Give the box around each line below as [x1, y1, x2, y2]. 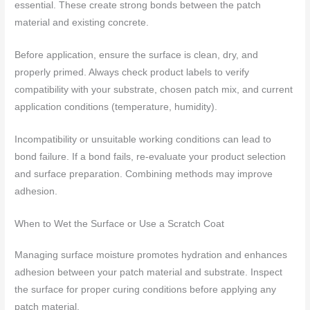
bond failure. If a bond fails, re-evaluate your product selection [15, 151, 286, 162]
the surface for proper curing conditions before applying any [15, 284, 277, 295]
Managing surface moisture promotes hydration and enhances [15, 249, 288, 260]
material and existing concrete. [15, 17, 149, 28]
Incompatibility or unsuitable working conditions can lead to [15, 134, 272, 145]
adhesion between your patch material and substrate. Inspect [15, 266, 283, 277]
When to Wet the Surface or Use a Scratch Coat [15, 218, 225, 229]
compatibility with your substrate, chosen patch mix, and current [15, 84, 293, 95]
